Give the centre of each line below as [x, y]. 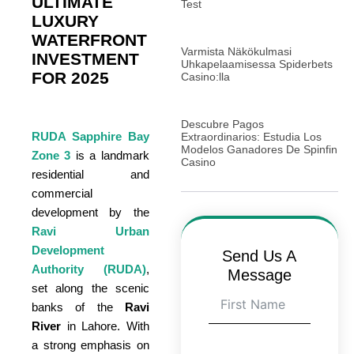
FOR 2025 [70, 78]
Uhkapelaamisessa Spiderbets [256, 64]
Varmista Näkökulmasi [236, 52]
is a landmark [110, 155]
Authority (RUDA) [89, 269]
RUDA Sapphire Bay [90, 136]
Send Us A [260, 256]
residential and [90, 174]
